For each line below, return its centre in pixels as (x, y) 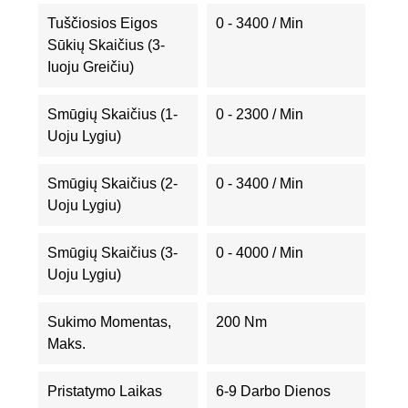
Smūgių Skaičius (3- (112, 253)
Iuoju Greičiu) (91, 67)
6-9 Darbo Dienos (273, 391)
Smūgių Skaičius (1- (112, 114)
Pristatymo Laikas (105, 391)
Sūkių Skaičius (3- (106, 45)
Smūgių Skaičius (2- (112, 184)
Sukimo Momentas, (109, 322)
